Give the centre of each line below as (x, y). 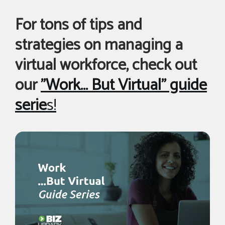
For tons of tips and (79, 25)
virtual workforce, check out (106, 66)
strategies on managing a (99, 45)
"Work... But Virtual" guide (124, 86)
